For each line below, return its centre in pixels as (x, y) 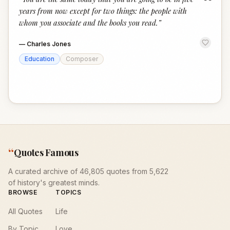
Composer (82, 59)
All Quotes (25, 211)
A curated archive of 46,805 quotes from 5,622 (88, 171)
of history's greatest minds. (54, 183)
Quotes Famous (46, 152)
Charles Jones (49, 44)
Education (40, 59)
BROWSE (23, 192)
